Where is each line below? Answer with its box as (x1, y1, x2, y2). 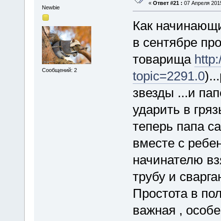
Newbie (41, 4, 60, 10)
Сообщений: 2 (41, 67, 77, 73)
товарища (132, 51, 194, 67)
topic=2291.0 (132, 68, 205, 83)
